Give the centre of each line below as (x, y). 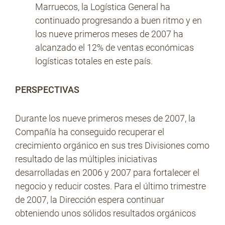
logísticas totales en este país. (94, 61)
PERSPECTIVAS (47, 90)
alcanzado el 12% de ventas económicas (115, 47)
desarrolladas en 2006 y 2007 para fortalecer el (107, 173)
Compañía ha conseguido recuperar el (90, 132)
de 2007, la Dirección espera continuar (90, 200)
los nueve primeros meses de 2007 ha (109, 34)
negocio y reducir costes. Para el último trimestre (110, 186)
